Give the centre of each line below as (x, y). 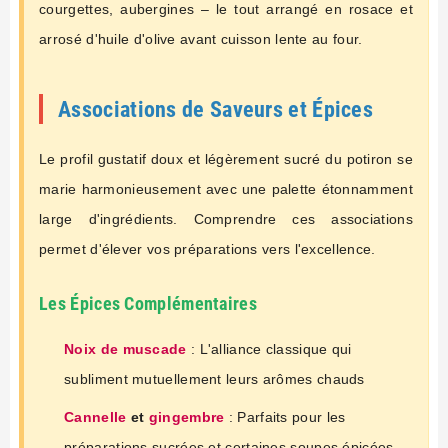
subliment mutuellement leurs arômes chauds (214, 378)
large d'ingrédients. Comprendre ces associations (226, 218)
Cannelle (95, 416)
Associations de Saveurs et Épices (216, 108)
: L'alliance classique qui (269, 348)
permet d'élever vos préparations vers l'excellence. (207, 248)
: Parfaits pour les (285, 416)
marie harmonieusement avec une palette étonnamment (226, 188)
